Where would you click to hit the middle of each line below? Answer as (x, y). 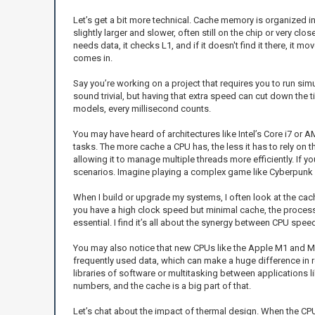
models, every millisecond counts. (142, 108)
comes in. (92, 58)
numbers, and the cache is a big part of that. (162, 285)
